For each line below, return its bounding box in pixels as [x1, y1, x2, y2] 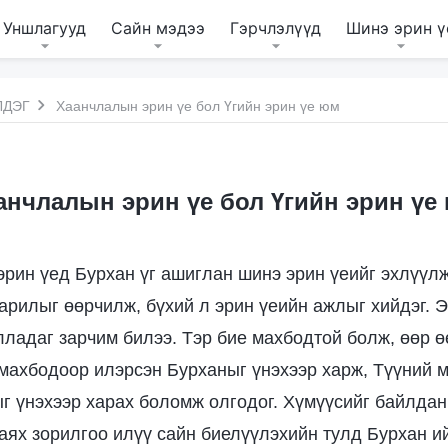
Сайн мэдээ [111, 18, 205, 38]
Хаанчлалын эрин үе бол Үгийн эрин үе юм [56, 97, 340, 114]
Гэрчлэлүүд [230, 18, 321, 38]
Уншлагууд [3, 18, 86, 38]
